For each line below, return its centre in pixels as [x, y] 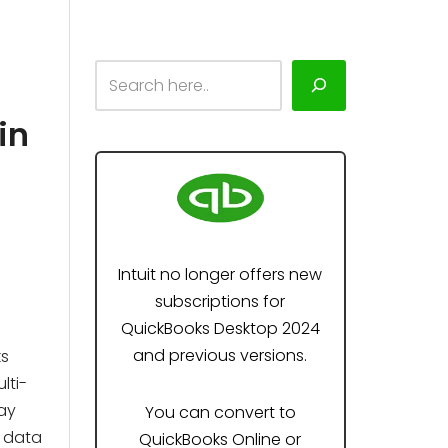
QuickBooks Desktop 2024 [220, 328]
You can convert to [220, 412]
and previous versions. [220, 355]
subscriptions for [220, 301]
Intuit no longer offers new [220, 274]
